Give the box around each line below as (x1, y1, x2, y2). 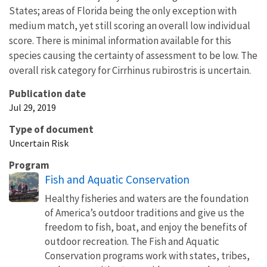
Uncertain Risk (9, 136, 69, 149)
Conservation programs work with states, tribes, (45, 249, 250, 262)
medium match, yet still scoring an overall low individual (9, 18, 250, 32)
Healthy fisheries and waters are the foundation (45, 191, 249, 205)
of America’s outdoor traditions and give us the (45, 206, 244, 219)
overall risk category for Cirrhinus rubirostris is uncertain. (9, 63, 251, 77)
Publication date (9, 86, 86, 100)
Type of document (9, 122, 94, 136)
